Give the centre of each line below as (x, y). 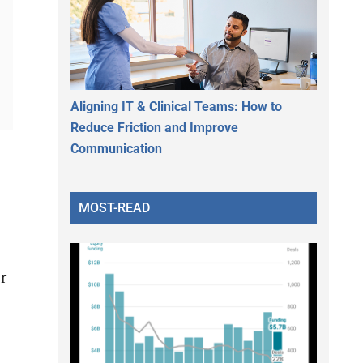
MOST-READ (114, 207)
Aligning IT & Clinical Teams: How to (176, 106)
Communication (116, 148)
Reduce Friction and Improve (154, 127)
